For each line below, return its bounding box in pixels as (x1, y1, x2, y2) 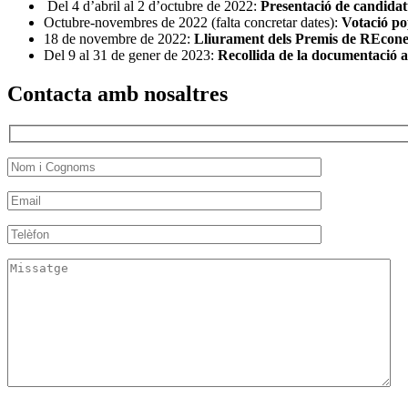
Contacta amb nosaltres (7, 82, 228, 107)
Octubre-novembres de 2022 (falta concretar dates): (44, 15, 342, 31)
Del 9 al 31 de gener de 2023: (44, 47, 218, 64)
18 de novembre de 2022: (44, 31, 194, 47)
